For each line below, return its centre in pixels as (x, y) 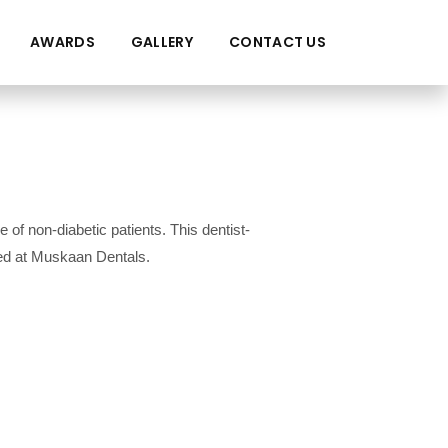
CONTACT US (277, 42)
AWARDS (62, 42)
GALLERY (161, 42)
